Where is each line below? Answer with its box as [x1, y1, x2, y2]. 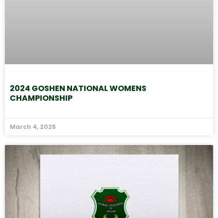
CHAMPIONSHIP [10, 92, 73, 104]
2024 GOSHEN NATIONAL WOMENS [10, 83, 146, 94]
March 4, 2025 [10, 123, 56, 131]
